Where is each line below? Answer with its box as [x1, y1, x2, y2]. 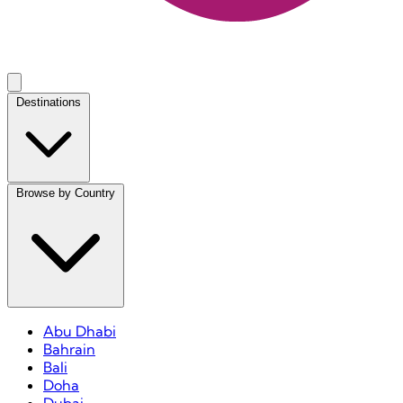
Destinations [16, 95, 81, 109]
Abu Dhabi [43, 322, 116, 340]
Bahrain [43, 340, 95, 358]
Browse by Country [16, 186, 115, 200]
